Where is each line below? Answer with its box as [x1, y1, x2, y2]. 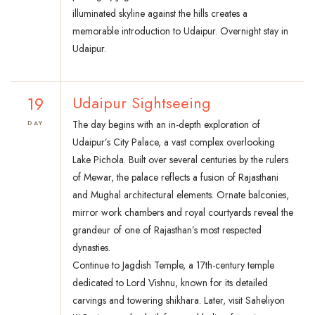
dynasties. [72, 240, 110, 255]
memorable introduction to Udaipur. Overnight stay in [72, 24, 288, 39]
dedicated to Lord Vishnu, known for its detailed [72, 276, 268, 290]
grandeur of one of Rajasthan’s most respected [72, 223, 262, 238]
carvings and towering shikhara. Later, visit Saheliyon [72, 293, 285, 308]
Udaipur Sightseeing [72, 91, 211, 115]
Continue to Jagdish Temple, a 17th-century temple [72, 258, 274, 273]
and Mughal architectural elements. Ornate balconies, [72, 188, 289, 202]
